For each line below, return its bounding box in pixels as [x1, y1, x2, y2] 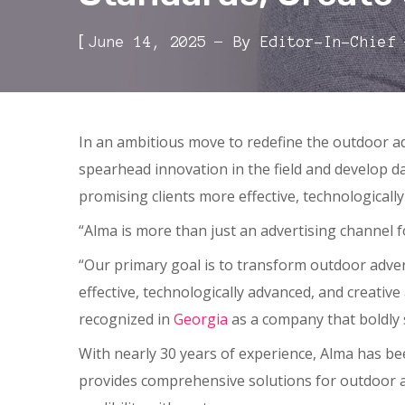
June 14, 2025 [89, 33, 206, 50]
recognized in [79, 309, 174, 329]
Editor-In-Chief [260, 33, 396, 50]
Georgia [174, 309, 228, 329]
